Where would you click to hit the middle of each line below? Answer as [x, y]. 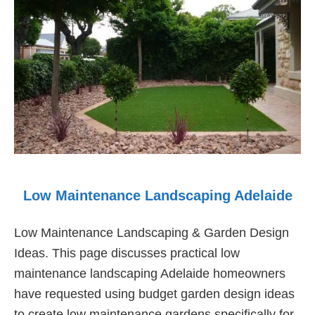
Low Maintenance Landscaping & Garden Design [152, 232]
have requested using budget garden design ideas [154, 294]
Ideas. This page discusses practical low [127, 253]
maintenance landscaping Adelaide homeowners [150, 273]
